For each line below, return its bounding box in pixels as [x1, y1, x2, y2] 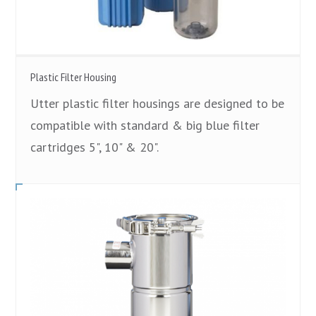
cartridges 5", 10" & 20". [30, 139, 159, 156]
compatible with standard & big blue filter [30, 117, 260, 134]
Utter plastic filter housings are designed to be [30, 95, 285, 112]
